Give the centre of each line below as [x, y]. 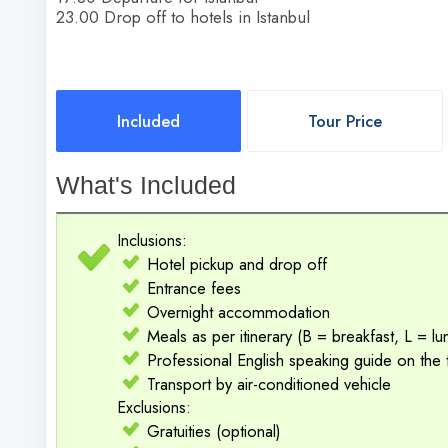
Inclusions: [152, 241]
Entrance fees [194, 288]
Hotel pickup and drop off [237, 264]
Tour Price [345, 120]
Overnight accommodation [238, 312]
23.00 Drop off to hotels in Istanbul [183, 16]
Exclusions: [154, 408]
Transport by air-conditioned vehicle [269, 384]
